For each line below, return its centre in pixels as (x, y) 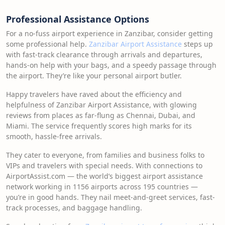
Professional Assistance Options (78, 19)
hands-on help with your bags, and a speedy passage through (111, 65)
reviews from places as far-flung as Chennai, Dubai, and (101, 115)
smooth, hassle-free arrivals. (54, 136)
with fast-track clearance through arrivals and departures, (104, 54)
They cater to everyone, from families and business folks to (105, 155)
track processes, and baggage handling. (74, 208)
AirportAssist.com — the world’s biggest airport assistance (104, 176)
